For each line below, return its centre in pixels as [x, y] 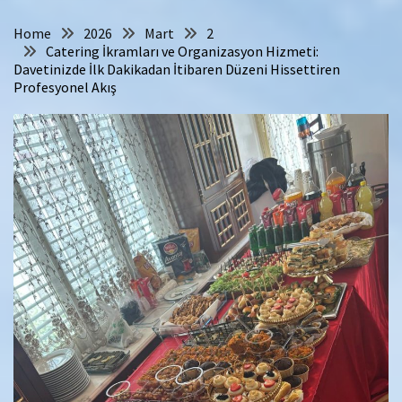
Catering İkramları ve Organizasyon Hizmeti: [182, 51]
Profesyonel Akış [65, 87]
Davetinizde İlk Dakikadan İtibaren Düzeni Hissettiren [177, 69]
